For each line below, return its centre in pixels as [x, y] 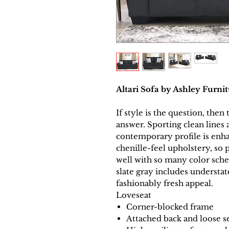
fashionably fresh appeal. [165, 184]
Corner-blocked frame [170, 207]
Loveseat [134, 195]
